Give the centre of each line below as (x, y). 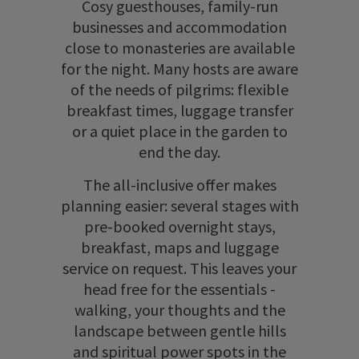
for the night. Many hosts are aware (179, 68)
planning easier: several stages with (179, 205)
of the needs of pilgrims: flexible (179, 89)
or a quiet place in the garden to (179, 131)
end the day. (179, 151)
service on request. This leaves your (179, 268)
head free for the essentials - (179, 288)
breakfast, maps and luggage (179, 247)
